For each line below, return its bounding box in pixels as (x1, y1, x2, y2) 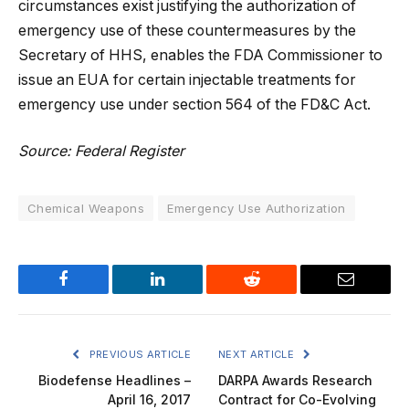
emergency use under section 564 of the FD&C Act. (18, 95, 371, 113)
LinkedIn (156, 284, 216, 301)
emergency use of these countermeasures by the (18, 21, 356, 39)
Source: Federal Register (18, 142, 184, 161)
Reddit (250, 284, 294, 301)
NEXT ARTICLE (218, 348, 298, 362)
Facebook (62, 284, 126, 301)
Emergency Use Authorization (167, 201, 346, 216)
